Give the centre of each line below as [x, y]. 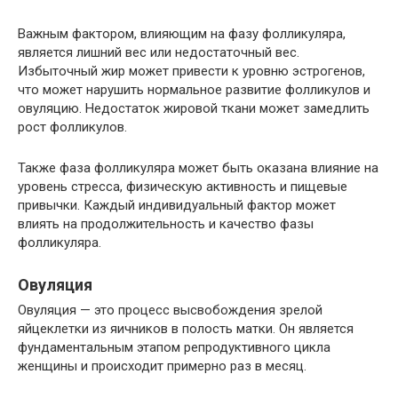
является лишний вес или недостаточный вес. [159, 53]
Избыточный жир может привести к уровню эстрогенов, [191, 72]
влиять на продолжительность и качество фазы [166, 224]
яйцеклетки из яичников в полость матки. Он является [186, 329]
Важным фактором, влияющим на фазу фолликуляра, [182, 34]
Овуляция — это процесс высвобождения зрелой [170, 310]
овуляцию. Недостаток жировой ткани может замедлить [194, 109]
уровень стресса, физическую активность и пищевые [183, 187]
